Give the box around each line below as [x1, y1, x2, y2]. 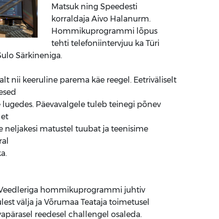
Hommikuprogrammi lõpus [51, 26, 157, 36]
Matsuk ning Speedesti [51, 2, 137, 11]
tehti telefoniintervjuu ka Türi [51, 39, 159, 48]
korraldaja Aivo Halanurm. [51, 14, 151, 23]
